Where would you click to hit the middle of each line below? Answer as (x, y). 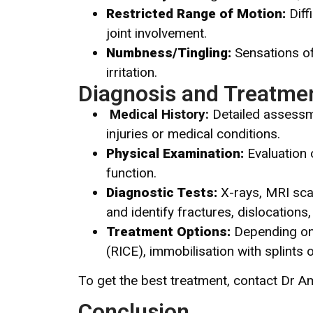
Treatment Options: (168, 231)
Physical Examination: (175, 153)
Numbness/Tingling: (169, 52)
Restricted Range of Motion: (196, 13)
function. (131, 173)
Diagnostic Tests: (162, 192)
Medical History (158, 114)
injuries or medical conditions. (193, 133)
